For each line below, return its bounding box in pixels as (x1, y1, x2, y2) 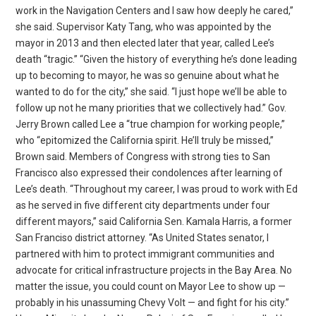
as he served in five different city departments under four (16, 199, 271, 211)
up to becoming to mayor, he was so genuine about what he (16, 69, 280, 81)
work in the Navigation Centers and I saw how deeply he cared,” (16, 4, 294, 16)
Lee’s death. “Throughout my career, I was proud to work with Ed (16, 183, 298, 195)
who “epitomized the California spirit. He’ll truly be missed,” (16, 134, 274, 146)
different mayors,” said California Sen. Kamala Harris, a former (16, 215, 293, 227)
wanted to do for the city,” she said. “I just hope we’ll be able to (16, 85, 288, 97)
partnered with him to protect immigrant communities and (16, 248, 275, 260)
